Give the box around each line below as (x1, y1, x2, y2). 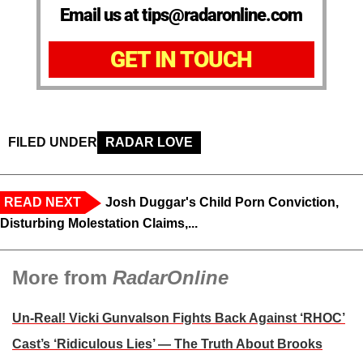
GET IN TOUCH (110, 46, 253, 74)
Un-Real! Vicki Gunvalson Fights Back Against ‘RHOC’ (12, 311, 345, 326)
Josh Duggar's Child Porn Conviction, (105, 195, 339, 210)
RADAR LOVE (105, 135, 193, 150)
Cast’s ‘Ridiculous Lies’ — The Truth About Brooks (12, 337, 322, 352)
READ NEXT (4, 195, 81, 210)
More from (12, 267, 113, 289)
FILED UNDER (8, 135, 97, 150)
